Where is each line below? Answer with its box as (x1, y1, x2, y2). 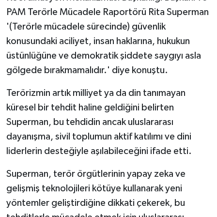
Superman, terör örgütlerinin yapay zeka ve (6, 169, 186, 179)
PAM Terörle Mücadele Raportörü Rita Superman (6, 7, 209, 17)
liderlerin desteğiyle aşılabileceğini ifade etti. (6, 146, 192, 156)
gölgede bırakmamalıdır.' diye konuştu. (6, 65, 168, 75)
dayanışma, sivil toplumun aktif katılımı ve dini (6, 131, 191, 141)
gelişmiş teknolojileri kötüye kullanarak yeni (6, 183, 182, 193)
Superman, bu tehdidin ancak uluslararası (6, 117, 173, 127)
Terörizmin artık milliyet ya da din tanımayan (6, 88, 186, 98)
